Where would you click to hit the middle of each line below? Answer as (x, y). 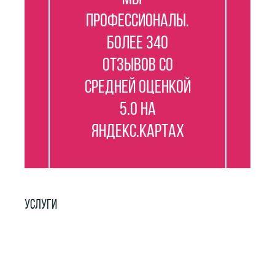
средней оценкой (137, 88)
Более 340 (137, 44)
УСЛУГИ (41, 205)
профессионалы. (137, 22)
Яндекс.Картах (137, 132)
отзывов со (137, 66)
